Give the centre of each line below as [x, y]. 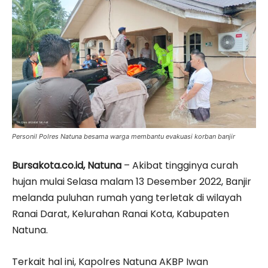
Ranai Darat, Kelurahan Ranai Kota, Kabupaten [121, 214]
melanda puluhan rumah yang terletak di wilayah [127, 198]
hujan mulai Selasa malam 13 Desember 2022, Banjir [132, 182]
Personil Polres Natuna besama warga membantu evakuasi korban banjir [124, 137]
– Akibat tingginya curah [180, 166]
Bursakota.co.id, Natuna [67, 166]
